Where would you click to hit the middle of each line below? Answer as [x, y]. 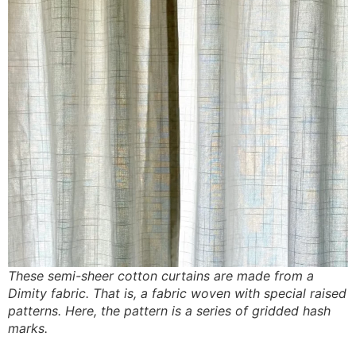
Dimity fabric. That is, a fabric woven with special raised [177, 293]
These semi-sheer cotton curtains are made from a [161, 275]
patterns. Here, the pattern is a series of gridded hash [169, 310]
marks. [28, 328]
